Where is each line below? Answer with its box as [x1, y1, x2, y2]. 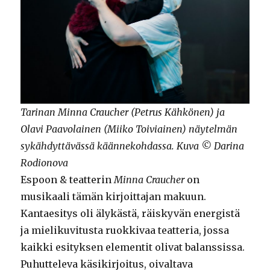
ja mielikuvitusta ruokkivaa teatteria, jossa [20, 224, 230, 237]
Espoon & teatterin [20, 174, 115, 186]
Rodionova [20, 157, 69, 169]
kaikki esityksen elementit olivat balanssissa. [20, 241, 245, 254]
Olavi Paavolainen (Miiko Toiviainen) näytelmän [20, 123, 238, 136]
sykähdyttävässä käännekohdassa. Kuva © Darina [20, 140, 245, 152]
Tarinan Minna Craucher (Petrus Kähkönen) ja [20, 106, 225, 119]
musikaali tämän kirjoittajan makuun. [20, 190, 207, 203]
